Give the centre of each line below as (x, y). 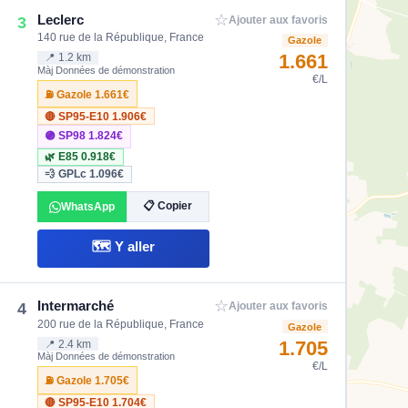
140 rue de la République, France (121, 38)
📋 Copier (168, 205)
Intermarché (76, 306)
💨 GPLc (67, 174)
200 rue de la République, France (121, 324)
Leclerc (61, 20)
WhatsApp (87, 207)
